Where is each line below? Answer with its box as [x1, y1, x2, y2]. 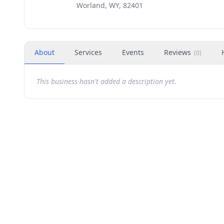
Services [74, 47, 102, 57]
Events [122, 47, 144, 57]
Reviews [164, 47, 191, 57]
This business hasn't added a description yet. [36, 76, 176, 86]
